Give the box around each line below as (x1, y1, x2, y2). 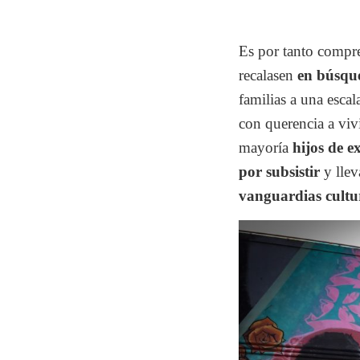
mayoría (239, 139, 292, 157)
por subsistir (239, 163, 320, 181)
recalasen (239, 67, 297, 84)
